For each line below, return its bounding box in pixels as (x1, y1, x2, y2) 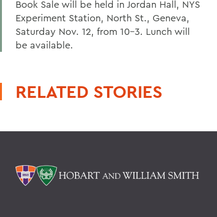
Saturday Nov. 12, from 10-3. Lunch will (15, 25, 190, 37)
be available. (15, 39, 73, 51)
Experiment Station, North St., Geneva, (15, 12, 189, 24)
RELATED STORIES (15, 80, 162, 103)
